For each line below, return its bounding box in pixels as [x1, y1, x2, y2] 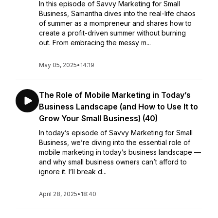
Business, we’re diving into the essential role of [39, 138, 190, 146]
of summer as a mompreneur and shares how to [39, 19, 192, 27]
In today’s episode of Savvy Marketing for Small [39, 128, 193, 137]
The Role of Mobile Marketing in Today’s [39, 90, 191, 100]
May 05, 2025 [39, 61, 77, 69]
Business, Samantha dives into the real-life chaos [39, 9, 196, 18]
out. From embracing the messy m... [39, 38, 151, 47]
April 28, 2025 [39, 190, 77, 198]
